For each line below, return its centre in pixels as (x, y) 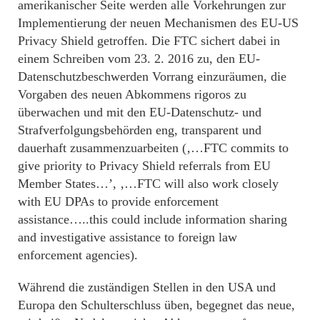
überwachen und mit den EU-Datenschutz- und (140, 112)
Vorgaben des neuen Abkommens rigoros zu (132, 94)
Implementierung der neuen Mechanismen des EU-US (158, 22)
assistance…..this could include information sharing (152, 219)
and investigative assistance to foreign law (127, 237)
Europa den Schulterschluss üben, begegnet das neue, (156, 305)
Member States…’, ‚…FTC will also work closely (148, 183)
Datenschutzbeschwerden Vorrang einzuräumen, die (152, 76)
